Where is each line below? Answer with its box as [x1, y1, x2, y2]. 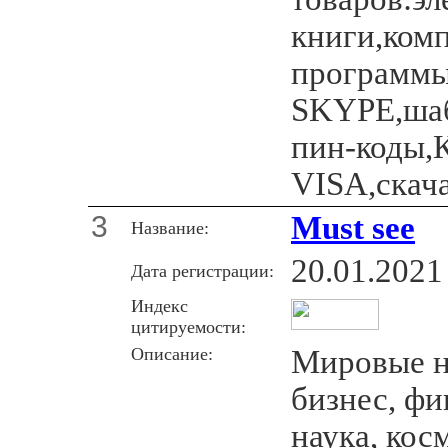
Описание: [131, 343, 213, 364]
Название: [131, 217, 209, 238]
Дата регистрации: [131, 260, 274, 281]
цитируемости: [131, 316, 246, 337]
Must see [291, 209, 415, 246]
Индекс [131, 295, 188, 316]
